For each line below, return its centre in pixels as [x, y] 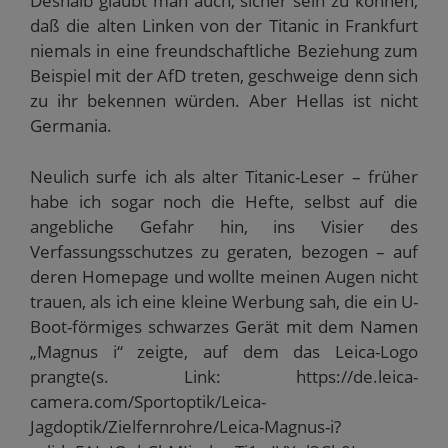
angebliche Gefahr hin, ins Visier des [224, 226]
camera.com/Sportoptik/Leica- [148, 401]
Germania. [71, 125]
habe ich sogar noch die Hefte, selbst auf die [224, 201]
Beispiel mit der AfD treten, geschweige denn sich [224, 75]
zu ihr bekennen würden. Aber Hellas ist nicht [224, 100]
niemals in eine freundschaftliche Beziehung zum [224, 50]
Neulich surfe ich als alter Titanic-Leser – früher [224, 176]
